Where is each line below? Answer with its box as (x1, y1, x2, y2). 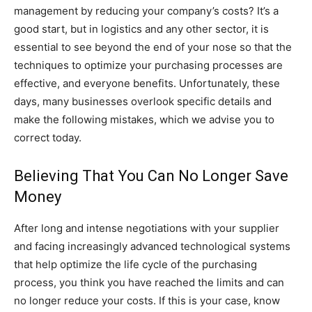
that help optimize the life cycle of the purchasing (14, 258, 257, 272)
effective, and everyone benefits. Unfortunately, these (14, 77, 280, 91)
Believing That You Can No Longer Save (14, 167, 288, 185)
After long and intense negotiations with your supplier (14, 221, 279, 235)
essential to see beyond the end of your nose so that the (14, 40, 292, 54)
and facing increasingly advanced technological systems (14, 240, 290, 253)
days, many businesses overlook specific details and (14, 95, 272, 109)
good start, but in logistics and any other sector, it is (14, 22, 269, 36)
